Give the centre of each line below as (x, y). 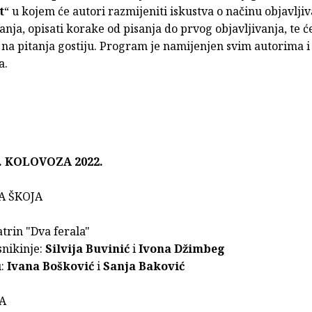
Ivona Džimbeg (180, 248)
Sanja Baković (144, 266)
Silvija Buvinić (87, 248)
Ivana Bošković (52, 266)
